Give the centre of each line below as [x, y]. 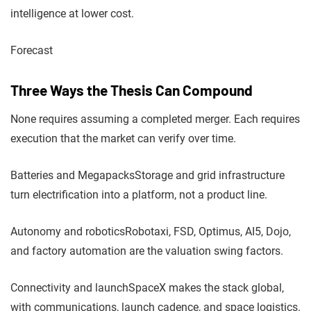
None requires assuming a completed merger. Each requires [155, 119]
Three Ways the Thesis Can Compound [132, 90]
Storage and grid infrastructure [210, 175]
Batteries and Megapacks [73, 175]
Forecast [32, 50]
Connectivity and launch [69, 287]
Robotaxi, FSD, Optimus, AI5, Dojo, [208, 231]
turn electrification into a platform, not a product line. [139, 194]
